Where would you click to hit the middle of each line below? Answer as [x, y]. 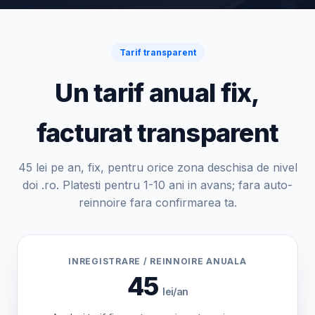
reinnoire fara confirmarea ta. [157, 202]
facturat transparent [157, 133]
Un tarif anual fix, [157, 93]
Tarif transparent [157, 52]
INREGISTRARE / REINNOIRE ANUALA [157, 261]
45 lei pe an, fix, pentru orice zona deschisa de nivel [157, 167]
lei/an [175, 291]
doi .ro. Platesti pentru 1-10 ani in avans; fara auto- [157, 185]
